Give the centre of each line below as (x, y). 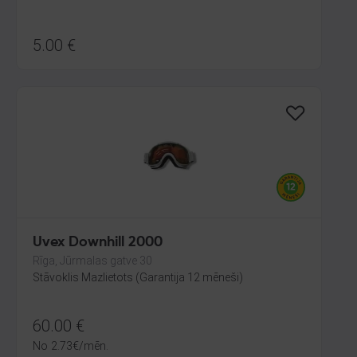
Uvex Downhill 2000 (98, 242)
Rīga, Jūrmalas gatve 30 (92, 261)
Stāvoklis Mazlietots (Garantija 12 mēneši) (138, 277)
